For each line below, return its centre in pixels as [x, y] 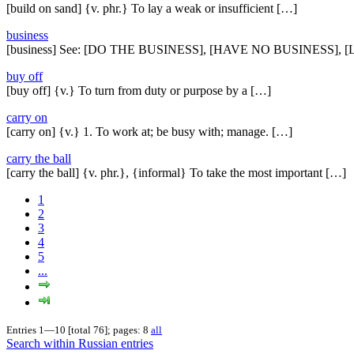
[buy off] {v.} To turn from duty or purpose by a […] [139, 90]
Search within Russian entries [80, 343]
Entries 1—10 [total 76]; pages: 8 [79, 330]
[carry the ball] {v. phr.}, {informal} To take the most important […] [176, 172]
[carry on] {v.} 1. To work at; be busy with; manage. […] [149, 131]
